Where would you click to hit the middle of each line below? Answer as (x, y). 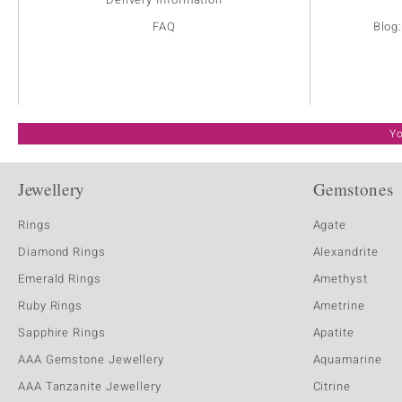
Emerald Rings (60, 279)
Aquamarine (347, 360)
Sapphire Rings (62, 333)
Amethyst (340, 279)
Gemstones (353, 189)
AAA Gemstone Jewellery (92, 360)
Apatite (333, 333)
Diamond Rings (62, 252)
